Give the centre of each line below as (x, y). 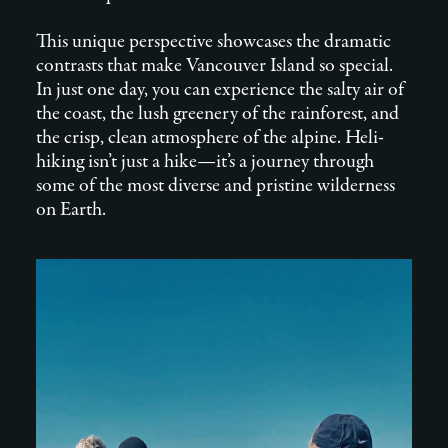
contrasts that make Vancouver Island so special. (214, 65)
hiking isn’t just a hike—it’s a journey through (205, 161)
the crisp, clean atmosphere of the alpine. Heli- (210, 137)
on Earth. (71, 209)
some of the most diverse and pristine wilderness (215, 185)
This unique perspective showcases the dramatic (213, 41)
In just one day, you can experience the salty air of (220, 89)
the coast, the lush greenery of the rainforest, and (217, 113)
